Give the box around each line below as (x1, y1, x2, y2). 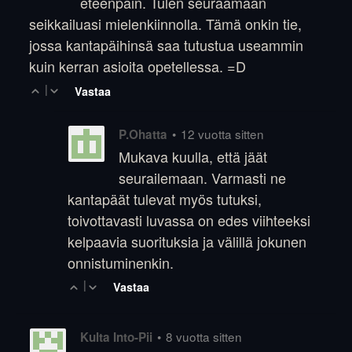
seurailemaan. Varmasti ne (118, 167, 286, 188)
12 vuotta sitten (180, 124, 264, 142)
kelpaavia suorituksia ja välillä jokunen (67, 230, 306, 251)
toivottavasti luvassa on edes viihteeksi (67, 209, 310, 230)
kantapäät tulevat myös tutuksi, (67, 188, 262, 209)
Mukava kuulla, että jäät (118, 145, 267, 167)
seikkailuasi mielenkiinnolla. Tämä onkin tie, (29, 13, 302, 35)
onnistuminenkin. (67, 251, 174, 273)
